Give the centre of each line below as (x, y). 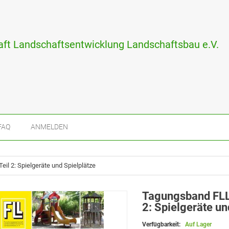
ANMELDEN (49, 127)
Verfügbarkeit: (162, 224)
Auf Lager (199, 224)
